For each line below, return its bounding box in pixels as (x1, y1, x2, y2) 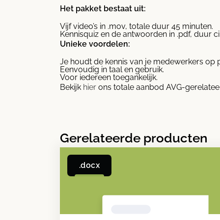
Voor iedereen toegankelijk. (60, 72, 158, 82)
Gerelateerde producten (60, 130, 208, 145)
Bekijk (60, 82, 83, 92)
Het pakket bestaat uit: (60, 3, 146, 13)
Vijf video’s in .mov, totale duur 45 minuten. (60, 21, 213, 31)
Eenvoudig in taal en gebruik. (60, 64, 164, 74)
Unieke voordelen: (60, 39, 130, 49)
